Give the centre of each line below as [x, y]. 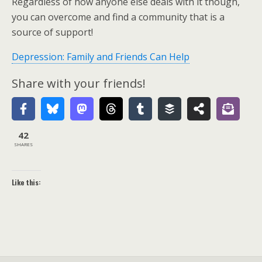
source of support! [52, 32]
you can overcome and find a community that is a [118, 17]
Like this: [26, 182]
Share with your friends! [79, 83]
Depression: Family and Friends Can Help [101, 57]
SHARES [23, 144]
